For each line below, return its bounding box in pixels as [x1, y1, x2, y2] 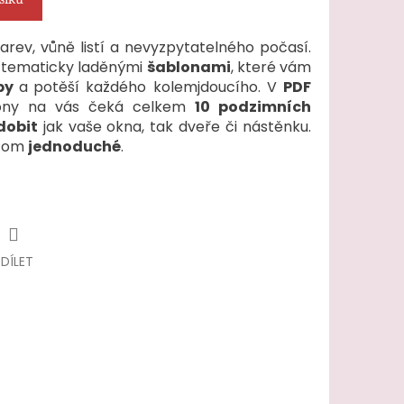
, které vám [230, 57, 311, 78]
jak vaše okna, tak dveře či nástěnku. [37, 116, 312, 138]
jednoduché [28, 136, 121, 158]
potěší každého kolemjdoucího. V [33, 77, 283, 98]
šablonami [146, 57, 231, 78]
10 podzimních [195, 96, 311, 118]
